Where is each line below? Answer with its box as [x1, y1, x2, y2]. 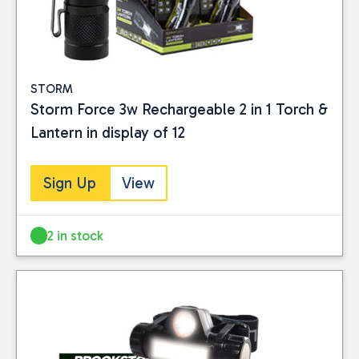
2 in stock [47, 227, 104, 244]
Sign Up [43, 173, 96, 192]
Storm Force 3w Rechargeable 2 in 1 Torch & [30, 100, 328, 119]
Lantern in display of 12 [30, 123, 185, 143]
